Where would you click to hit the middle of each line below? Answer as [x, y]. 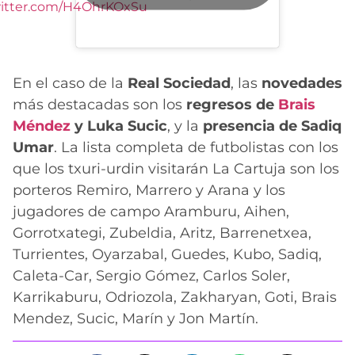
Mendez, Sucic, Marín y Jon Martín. [136, 319]
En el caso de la [70, 84]
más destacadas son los [99, 105]
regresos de [232, 105]
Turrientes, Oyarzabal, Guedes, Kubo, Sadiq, [167, 255]
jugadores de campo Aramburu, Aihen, [151, 212]
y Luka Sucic [119, 126]
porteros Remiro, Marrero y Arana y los [149, 191]
